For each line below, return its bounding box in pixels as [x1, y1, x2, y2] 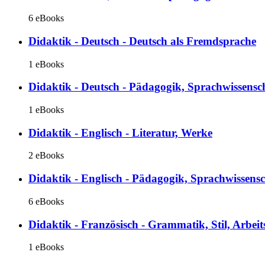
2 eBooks [28, 150, 64, 161]
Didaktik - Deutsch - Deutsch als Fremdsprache [28, 34, 256, 47]
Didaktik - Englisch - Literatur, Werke [28, 126, 212, 139]
